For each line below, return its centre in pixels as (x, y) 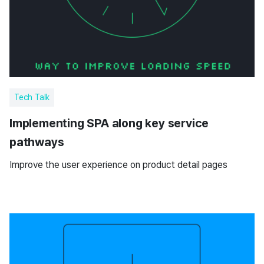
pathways (37, 142)
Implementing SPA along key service (109, 123)
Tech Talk (32, 97)
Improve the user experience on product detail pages (118, 165)
